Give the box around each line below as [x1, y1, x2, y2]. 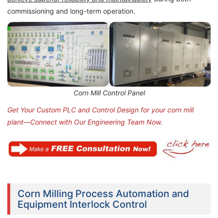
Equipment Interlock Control [18, 199, 147, 211]
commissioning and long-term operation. [7, 7, 135, 16]
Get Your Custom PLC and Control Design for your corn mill [7, 106, 194, 114]
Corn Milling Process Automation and [18, 188, 189, 200]
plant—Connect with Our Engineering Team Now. [7, 118, 163, 127]
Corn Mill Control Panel [73, 89, 145, 97]
